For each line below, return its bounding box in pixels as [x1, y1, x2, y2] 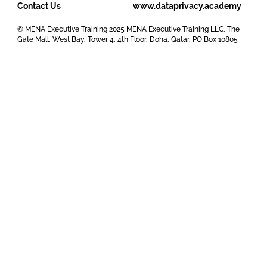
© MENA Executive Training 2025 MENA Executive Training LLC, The [17, 25, 240, 34]
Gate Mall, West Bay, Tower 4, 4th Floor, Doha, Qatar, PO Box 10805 [17, 35, 238, 44]
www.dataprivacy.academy [133, 1, 242, 11]
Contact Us [17, 1, 61, 11]
